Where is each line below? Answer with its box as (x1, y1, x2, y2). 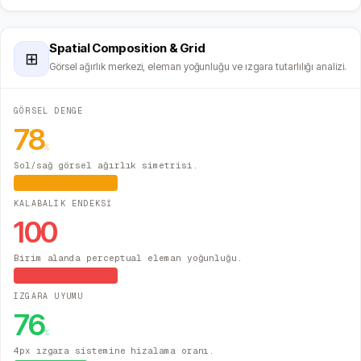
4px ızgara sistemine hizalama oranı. (14, 345, 215, 357)
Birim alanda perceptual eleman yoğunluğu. (14, 252, 243, 264)
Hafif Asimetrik (20, 177, 112, 189)
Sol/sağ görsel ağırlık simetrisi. (14, 160, 198, 172)
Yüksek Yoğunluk (20, 270, 112, 282)
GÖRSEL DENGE (14, 106, 84, 117)
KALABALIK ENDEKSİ (14, 198, 113, 210)
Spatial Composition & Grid (49, 40, 205, 56)
